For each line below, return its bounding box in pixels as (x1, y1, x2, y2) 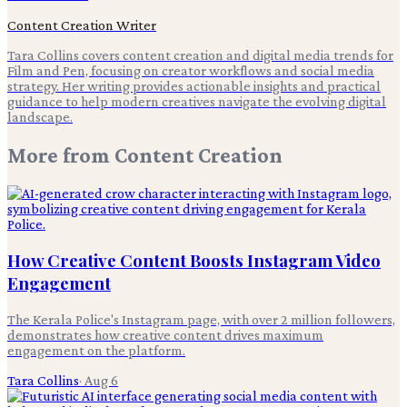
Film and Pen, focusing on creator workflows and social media (7, 63, 374, 79)
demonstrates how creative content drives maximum (7, 326, 323, 342)
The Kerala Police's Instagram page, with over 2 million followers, (7, 311, 395, 327)
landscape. (7, 109, 73, 125)
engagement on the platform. (7, 342, 185, 358)
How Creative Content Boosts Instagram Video (7, 248, 381, 272)
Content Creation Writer (7, 17, 156, 34)
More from (7, 143, 114, 168)
